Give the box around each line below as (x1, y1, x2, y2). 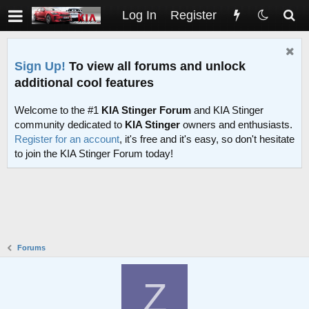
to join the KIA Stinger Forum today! (14, 148, 173, 160)
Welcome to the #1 (14, 104, 101, 117)
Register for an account (14, 133, 119, 146)
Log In (122, 8, 157, 22)
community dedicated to (14, 119, 125, 131)
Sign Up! (14, 59, 66, 73)
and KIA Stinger (191, 104, 263, 117)
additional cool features (14, 75, 154, 90)
